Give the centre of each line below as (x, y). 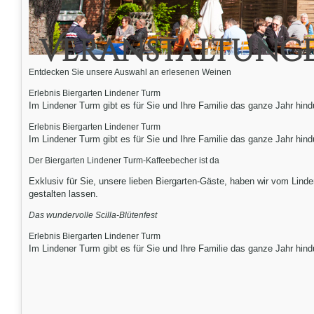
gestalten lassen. (63, 194)
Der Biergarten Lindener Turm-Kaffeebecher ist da (124, 161)
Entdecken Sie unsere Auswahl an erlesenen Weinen (130, 72)
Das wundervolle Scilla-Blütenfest (93, 215)
